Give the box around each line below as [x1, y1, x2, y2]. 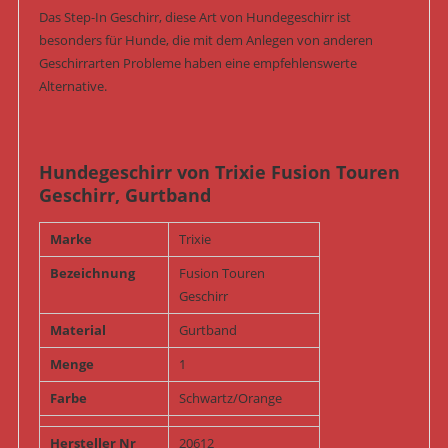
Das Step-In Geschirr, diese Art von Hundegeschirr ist [38, 8, 351, 27]
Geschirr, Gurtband [38, 183, 211, 208]
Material [49, 321, 106, 340]
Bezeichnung [49, 264, 135, 283]
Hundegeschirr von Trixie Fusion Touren [38, 160, 400, 185]
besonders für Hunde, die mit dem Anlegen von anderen [38, 31, 373, 50]
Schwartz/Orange [178, 389, 282, 408]
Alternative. [38, 77, 107, 96]
